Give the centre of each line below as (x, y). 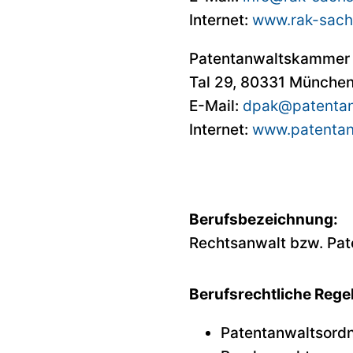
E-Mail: (216, 106)
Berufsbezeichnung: (264, 219)
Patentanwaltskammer (269, 58)
